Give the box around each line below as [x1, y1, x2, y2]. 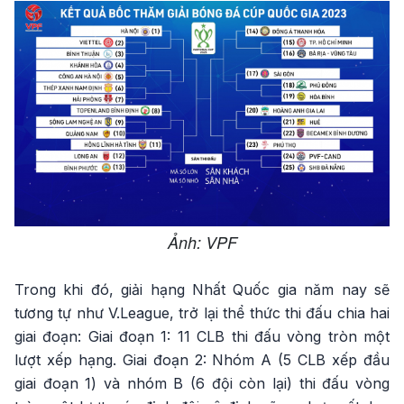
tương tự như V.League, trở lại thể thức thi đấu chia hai [14, 303, 390, 322]
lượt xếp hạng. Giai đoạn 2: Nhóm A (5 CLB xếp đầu [14, 350, 390, 369]
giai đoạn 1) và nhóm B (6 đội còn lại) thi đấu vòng [14, 373, 390, 392]
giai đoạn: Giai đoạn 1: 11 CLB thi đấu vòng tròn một [14, 326, 390, 345]
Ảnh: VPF [167, 230, 237, 253]
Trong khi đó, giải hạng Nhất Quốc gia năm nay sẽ [14, 280, 390, 298]
